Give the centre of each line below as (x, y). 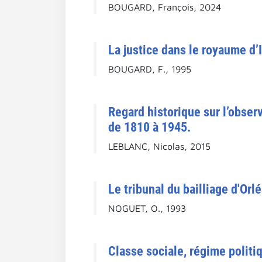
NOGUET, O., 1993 (147, 208)
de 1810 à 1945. (149, 127)
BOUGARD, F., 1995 (150, 69)
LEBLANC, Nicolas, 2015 (159, 146)
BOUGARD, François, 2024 (165, 7)
